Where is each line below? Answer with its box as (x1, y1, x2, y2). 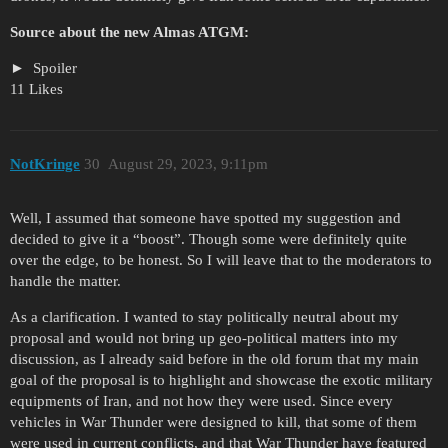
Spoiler (28, 60, 77, 77)
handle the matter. (10, 273, 121, 290)
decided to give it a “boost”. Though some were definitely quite (10, 231, 407, 248)
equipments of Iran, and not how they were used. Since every (10, 393, 393, 410)
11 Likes (10, 81, 63, 98)
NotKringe (10, 155, 80, 172)
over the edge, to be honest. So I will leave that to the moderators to (10, 252, 432, 269)
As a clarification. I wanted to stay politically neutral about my (10, 309, 399, 326)
